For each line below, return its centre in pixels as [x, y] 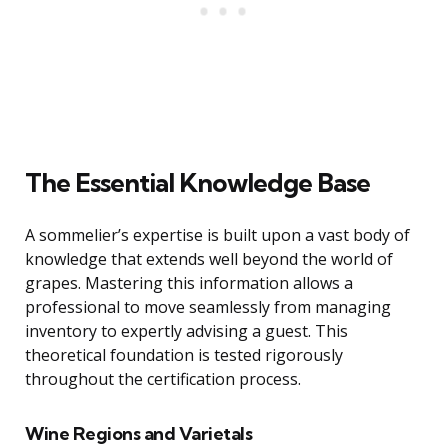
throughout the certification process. [163, 379]
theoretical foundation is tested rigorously [184, 355]
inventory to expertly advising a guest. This [186, 331]
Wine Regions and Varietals [138, 434]
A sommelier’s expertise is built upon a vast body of [217, 235]
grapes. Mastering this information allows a [189, 283]
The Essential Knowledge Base [197, 183]
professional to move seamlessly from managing [208, 307]
